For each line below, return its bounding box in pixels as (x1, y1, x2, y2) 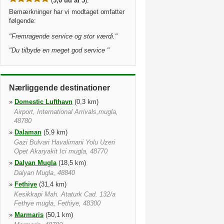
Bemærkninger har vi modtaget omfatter (9, 8, 124, 15)
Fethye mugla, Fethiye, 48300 (14, 199, 100, 207)
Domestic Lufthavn (14, 98, 72, 105)
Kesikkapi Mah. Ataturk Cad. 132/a (14, 190, 115, 198)
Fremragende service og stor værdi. (11, 32, 115, 40)
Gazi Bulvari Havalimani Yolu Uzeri (14, 138, 115, 146)
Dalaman (14, 128, 41, 136)
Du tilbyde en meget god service (11, 46, 107, 54)
